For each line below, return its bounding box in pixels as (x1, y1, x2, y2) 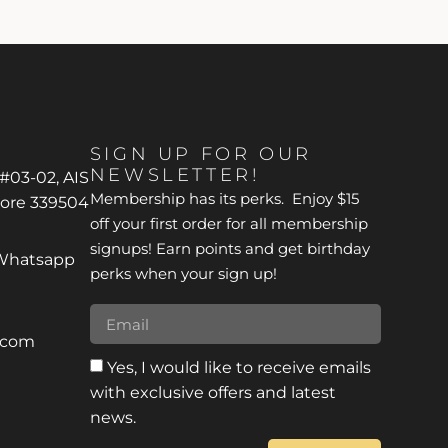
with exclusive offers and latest (89, 383, 336, 403)
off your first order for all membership (89, 214, 368, 234)
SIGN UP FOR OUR (89, 143, 312, 166)
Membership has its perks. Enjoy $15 (89, 189, 359, 209)
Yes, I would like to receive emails (106, 358, 371, 378)
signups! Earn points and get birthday (89, 239, 370, 259)
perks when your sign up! (89, 264, 277, 284)
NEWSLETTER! (89, 164, 261, 187)
